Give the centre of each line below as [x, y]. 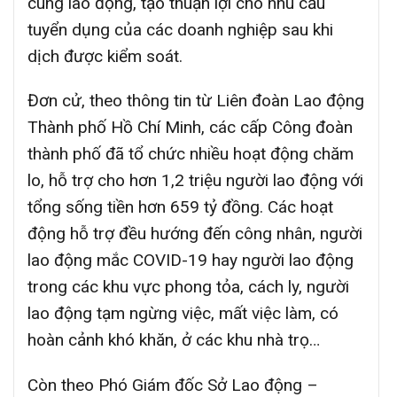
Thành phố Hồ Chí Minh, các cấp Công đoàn [190, 128]
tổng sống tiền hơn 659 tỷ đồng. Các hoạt [180, 207]
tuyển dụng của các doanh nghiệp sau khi [180, 29]
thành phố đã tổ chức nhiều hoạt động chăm [191, 154]
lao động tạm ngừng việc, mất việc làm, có [183, 314]
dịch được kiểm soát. [105, 56]
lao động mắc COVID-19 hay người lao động [191, 261]
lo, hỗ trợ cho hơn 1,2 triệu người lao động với [195, 181]
